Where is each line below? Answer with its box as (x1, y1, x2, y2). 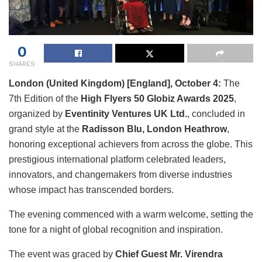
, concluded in (187, 108, 245, 119)
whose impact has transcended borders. (9, 184, 174, 195)
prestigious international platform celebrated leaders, (9, 154, 226, 164)
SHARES (9, 60, 35, 68)
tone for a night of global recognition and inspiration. (9, 224, 223, 235)
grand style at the (9, 123, 82, 134)
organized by (9, 108, 65, 119)
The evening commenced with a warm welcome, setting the (9, 209, 253, 219)
